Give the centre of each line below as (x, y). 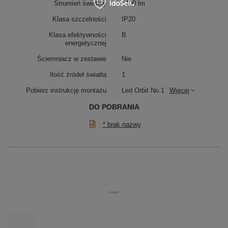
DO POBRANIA (114, 107)
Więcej (179, 91)
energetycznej (86, 43)
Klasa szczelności (79, 19)
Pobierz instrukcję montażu (66, 91)
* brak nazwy (122, 125)
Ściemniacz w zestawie (72, 59)
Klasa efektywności (78, 35)
